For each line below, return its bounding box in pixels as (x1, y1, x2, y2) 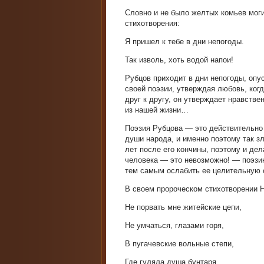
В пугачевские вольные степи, (125, 239, 234, 248)
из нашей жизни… (125, 105, 189, 114)
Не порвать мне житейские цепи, (125, 203, 242, 212)
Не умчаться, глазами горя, (125, 221, 224, 230)
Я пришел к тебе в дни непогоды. (125, 37, 244, 46)
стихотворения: (125, 19, 180, 28)
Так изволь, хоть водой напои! (125, 55, 233, 64)
